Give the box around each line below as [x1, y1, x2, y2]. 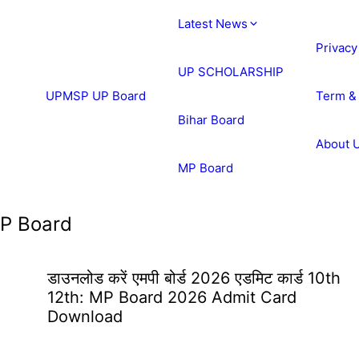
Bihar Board [178, 112, 244, 127]
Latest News [178, 16, 248, 31]
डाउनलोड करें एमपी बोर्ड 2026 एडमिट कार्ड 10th [47, 268, 341, 288]
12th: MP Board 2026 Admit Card [47, 288, 296, 307]
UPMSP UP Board [46, 88, 146, 103]
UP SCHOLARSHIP [178, 64, 284, 79]
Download [47, 307, 123, 326]
